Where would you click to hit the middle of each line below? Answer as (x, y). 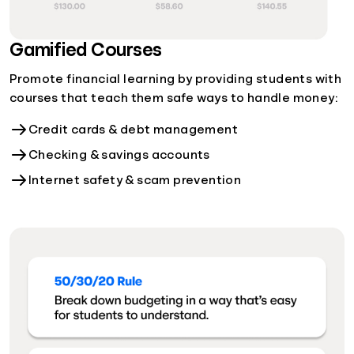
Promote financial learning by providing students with (176, 79)
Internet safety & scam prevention (135, 180)
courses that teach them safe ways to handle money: (173, 98)
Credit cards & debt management (133, 129)
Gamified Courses (86, 49)
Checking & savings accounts (119, 154)
